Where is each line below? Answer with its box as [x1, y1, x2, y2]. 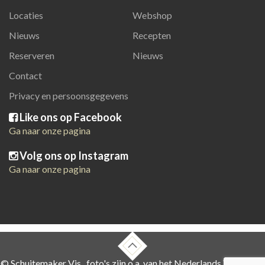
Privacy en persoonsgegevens [9, 90, 128, 101]
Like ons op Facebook [18, 111, 122, 124]
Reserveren [9, 50, 54, 61]
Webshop [132, 9, 172, 21]
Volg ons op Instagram [18, 149, 128, 162]
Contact [9, 70, 42, 81]
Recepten [132, 30, 171, 41]
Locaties [9, 9, 43, 21]
